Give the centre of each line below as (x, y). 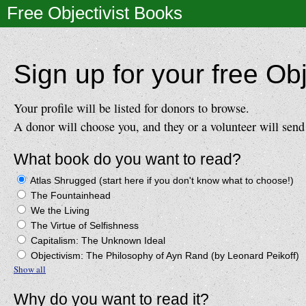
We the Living (59, 210)
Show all (30, 269)
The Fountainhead (69, 195)
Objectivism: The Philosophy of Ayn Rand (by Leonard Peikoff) (164, 255)
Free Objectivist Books (95, 13)
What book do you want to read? (127, 159)
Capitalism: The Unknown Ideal (97, 240)
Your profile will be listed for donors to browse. (131, 108)
